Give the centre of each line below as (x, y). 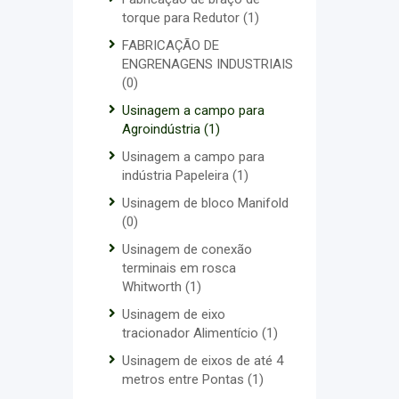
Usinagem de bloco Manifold (205, 203)
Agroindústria (163, 129)
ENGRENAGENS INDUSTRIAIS (208, 64)
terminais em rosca (179, 268)
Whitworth (154, 287)
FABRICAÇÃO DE (171, 45)
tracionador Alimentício (192, 333)
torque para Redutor (183, 18)
